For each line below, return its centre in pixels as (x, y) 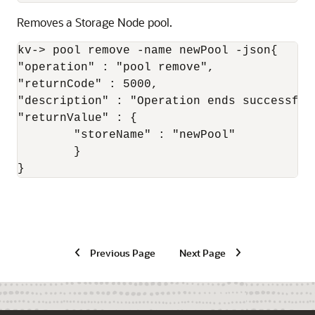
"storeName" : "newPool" (46, 135)
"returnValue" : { (77, 118)
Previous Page (122, 252)
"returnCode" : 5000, (88, 84)
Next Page (202, 252)
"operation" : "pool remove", (116, 67)
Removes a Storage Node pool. (95, 22)
